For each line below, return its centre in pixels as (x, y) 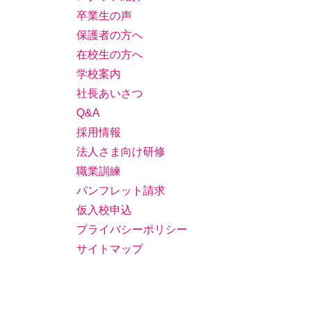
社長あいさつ (110, 93)
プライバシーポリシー (132, 229)
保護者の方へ (110, 35)
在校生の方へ (110, 54)
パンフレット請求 (121, 191)
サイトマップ (110, 249)
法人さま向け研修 (121, 152)
